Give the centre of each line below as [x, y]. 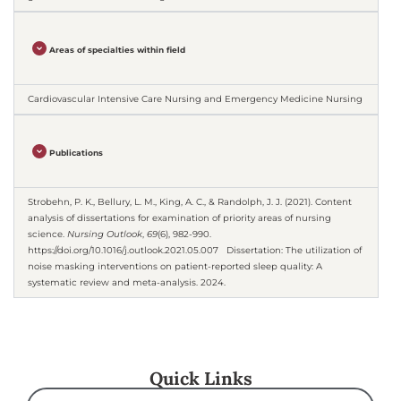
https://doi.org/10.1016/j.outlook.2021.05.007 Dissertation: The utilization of [195, 251]
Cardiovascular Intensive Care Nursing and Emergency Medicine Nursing [195, 99]
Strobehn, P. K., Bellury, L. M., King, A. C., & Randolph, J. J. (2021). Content [190, 202]
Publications [77, 153]
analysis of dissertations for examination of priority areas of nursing [179, 218]
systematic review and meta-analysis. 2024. [127, 283]
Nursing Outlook [105, 235]
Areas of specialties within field [118, 50]
